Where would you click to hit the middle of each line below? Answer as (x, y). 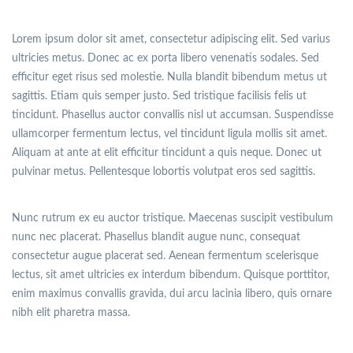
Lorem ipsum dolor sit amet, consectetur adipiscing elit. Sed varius (171, 40)
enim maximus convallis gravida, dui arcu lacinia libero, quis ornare (172, 294)
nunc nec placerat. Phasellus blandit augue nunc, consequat (156, 238)
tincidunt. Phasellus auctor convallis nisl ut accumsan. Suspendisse (173, 115)
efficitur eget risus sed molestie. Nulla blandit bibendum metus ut (169, 78)
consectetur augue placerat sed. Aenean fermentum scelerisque (165, 256)
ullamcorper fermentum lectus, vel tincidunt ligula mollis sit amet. (169, 134)
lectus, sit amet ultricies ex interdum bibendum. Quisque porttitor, (171, 275)
